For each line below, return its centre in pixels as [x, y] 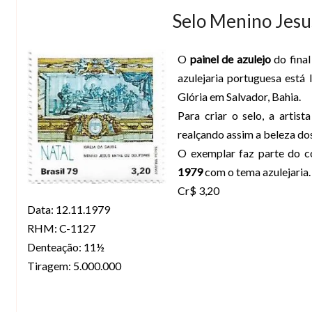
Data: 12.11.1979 [69, 209]
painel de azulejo [230, 58]
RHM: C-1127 [61, 228]
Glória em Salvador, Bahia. [239, 96]
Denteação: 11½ [66, 247]
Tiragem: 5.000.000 [74, 265]
